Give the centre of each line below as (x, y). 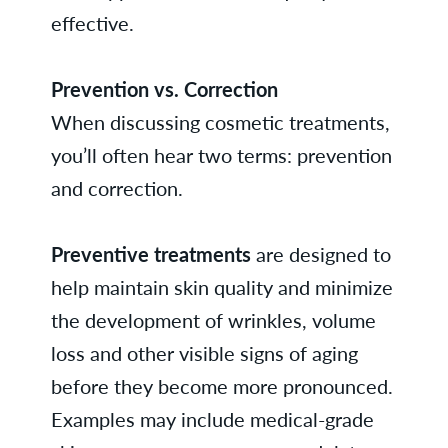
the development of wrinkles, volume (213, 320)
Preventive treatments (150, 254)
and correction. (116, 188)
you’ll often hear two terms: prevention (221, 155)
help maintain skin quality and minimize (221, 287)
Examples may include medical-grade (212, 419)
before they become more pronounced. (221, 386)
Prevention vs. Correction (164, 89)
